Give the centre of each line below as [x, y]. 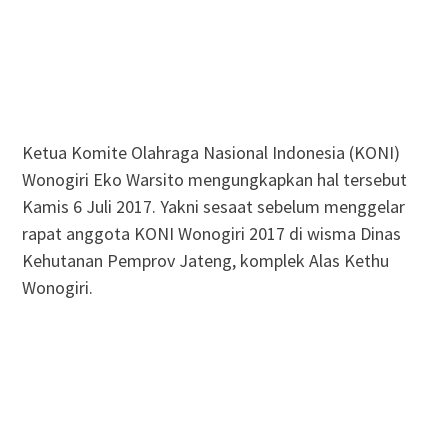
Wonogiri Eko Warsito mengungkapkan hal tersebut [214, 179]
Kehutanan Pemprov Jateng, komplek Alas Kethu [205, 260]
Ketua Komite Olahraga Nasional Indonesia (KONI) [210, 152]
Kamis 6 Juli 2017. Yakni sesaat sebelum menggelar [213, 206]
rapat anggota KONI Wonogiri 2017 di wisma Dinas [211, 233]
